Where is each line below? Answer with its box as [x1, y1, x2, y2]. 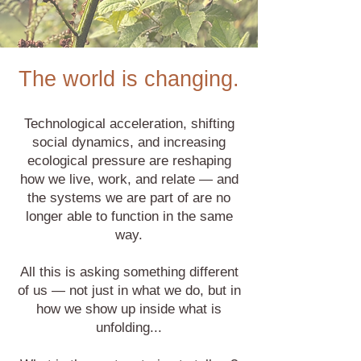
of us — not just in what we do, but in [17, 283, 241, 298]
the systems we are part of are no [27, 190, 230, 205]
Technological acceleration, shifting [23, 116, 234, 131]
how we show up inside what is [36, 301, 222, 317]
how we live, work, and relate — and [19, 172, 239, 187]
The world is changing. [19, 67, 239, 91]
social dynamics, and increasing [32, 135, 226, 150]
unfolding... [96, 320, 162, 335]
